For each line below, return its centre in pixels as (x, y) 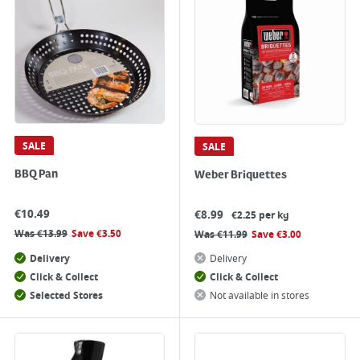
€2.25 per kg (260, 215)
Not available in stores (260, 296)
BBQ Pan (36, 174)
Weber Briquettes (241, 175)
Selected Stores (66, 296)
